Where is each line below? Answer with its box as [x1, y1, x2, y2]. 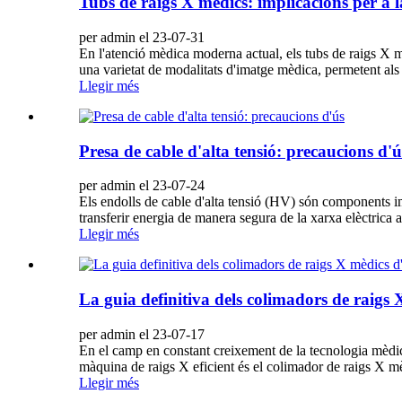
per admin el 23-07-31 [79, 29, 205, 45]
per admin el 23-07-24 [79, 178, 205, 194]
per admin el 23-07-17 [79, 326, 205, 342]
